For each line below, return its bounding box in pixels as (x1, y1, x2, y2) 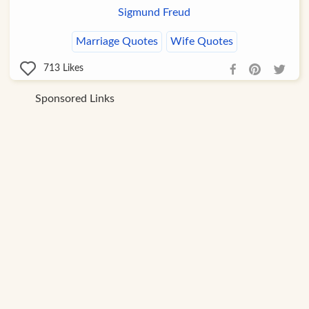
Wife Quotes (170, 35, 233, 47)
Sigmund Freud (118, 6, 191, 18)
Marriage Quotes (75, 35, 158, 47)
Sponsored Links (35, 92, 115, 104)
